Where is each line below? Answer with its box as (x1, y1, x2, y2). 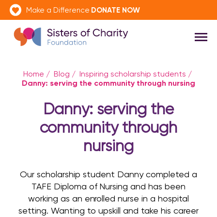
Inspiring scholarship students (79, 69, 186, 78)
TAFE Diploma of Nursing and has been (31, 181, 186, 191)
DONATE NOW (91, 5, 140, 15)
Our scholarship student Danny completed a (20, 169, 197, 179)
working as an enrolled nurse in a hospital (28, 193, 189, 203)
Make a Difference (26, 5, 90, 15)
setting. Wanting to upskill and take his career (18, 205, 199, 216)
